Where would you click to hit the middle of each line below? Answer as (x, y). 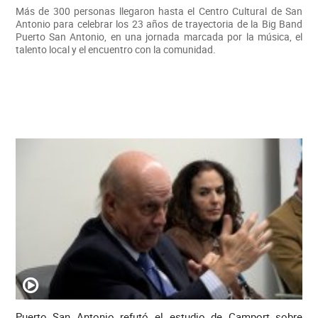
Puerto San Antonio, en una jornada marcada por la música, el (159, 37)
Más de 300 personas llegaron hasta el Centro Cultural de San (159, 11)
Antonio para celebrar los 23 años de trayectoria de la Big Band (159, 24)
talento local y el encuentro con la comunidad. (115, 49)
